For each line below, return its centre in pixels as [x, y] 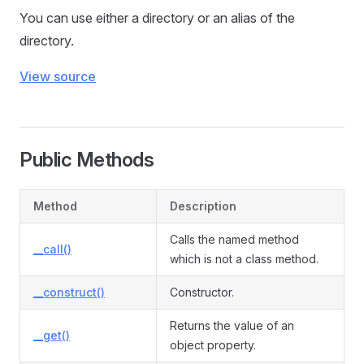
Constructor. [202, 292]
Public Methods [87, 160]
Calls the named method [234, 239]
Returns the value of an [232, 325]
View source [58, 76]
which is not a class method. [244, 259]
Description [203, 206]
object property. [213, 345]
